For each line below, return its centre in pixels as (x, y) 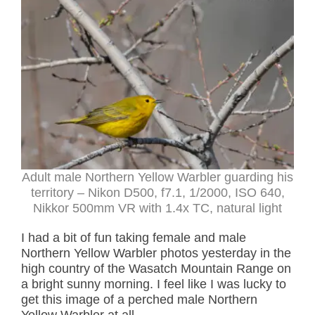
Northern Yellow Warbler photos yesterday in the (156, 253)
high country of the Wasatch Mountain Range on (156, 269)
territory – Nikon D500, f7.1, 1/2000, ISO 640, (157, 193)
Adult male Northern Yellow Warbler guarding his (157, 178)
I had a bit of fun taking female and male (134, 238)
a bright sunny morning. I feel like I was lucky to (154, 284)
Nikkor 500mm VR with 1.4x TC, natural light (157, 208)
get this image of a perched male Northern (139, 300)
